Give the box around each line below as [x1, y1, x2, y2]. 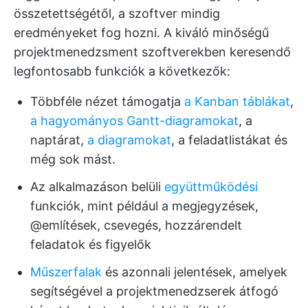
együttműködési [164, 179, 258, 194]
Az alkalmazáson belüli [30, 179, 164, 194]
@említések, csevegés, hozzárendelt [30, 217, 242, 232]
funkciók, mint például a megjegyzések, [30, 198, 258, 213]
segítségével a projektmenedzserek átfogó [30, 283, 278, 298]
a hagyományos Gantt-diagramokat [30, 113, 239, 128]
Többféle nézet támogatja [30, 93, 184, 109]
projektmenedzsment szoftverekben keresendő [14, 44, 291, 59]
